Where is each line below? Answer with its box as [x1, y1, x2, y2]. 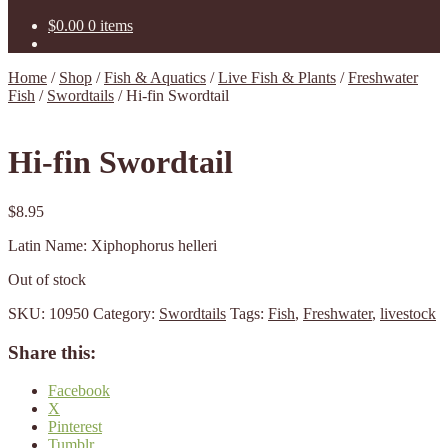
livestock [380, 304, 436, 322]
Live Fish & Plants [218, 69, 336, 86]
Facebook [48, 382, 110, 400]
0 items [88, 17, 133, 34]
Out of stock [8, 270, 86, 288]
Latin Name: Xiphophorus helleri [8, 236, 217, 254]
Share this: [8, 341, 96, 363]
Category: [93, 304, 159, 322]
